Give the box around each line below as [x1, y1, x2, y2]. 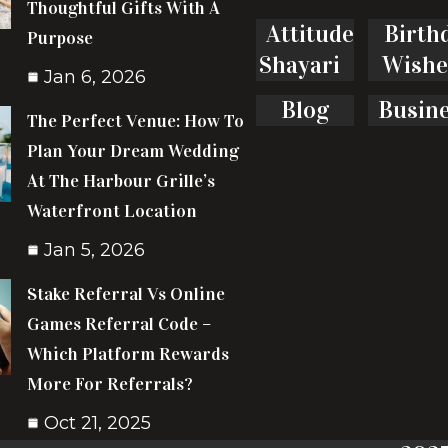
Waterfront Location [27, 200, 198, 222]
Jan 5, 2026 [44, 239, 146, 261]
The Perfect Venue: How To [27, 110, 245, 132]
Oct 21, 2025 [44, 412, 152, 434]
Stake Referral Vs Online [27, 283, 226, 305]
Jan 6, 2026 [44, 66, 147, 88]
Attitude [265, 19, 354, 49]
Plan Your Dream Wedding [27, 140, 240, 162]
